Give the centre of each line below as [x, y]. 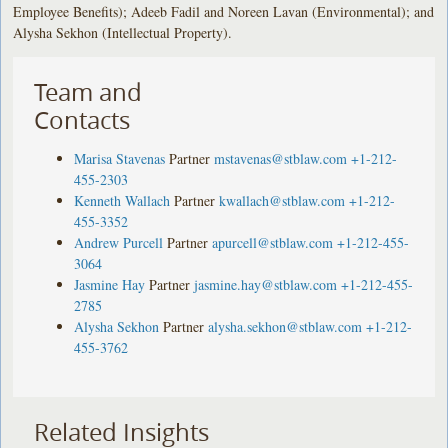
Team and [88, 91]
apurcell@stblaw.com [273, 242]
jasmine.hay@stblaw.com [266, 284]
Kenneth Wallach [122, 200]
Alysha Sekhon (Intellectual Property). [123, 32]
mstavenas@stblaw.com [281, 158]
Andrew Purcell [119, 242]
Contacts [82, 119]
